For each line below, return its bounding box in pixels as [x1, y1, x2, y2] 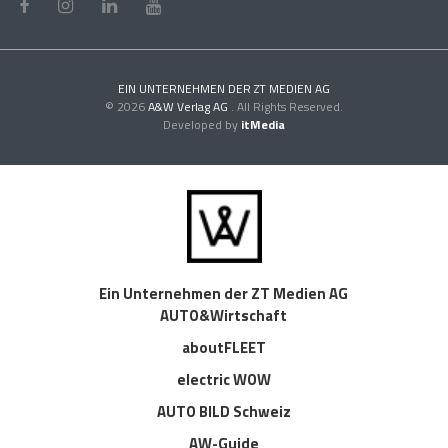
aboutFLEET [182, 336, 266, 360]
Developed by [163, 114, 241, 134]
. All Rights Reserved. [231, 96, 343, 116]
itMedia [241, 114, 285, 134]
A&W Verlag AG [148, 96, 231, 116]
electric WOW [177, 368, 271, 392]
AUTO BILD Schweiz [157, 400, 291, 424]
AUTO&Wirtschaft [160, 304, 288, 328]
